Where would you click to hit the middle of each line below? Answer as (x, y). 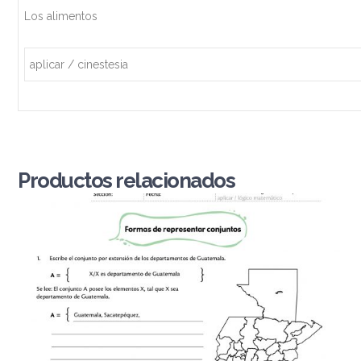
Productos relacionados (127, 180)
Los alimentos (60, 16)
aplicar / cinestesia (79, 64)
